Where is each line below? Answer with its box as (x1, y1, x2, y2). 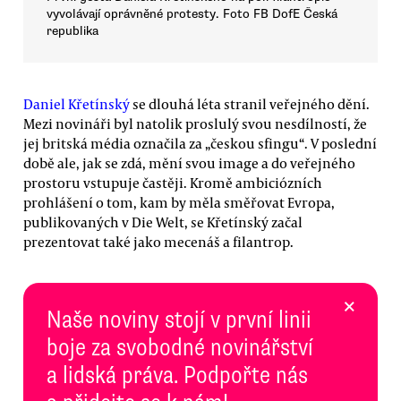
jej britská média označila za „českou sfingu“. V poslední (23, 134, 377, 152)
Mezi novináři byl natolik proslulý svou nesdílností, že (23, 115, 367, 132)
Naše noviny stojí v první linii (47, 303, 311, 335)
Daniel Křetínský (23, 95, 130, 113)
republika (47, 23, 98, 39)
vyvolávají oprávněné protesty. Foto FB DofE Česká (47, 6, 337, 22)
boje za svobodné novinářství (47, 331, 313, 363)
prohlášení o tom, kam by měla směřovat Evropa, (23, 193, 335, 211)
